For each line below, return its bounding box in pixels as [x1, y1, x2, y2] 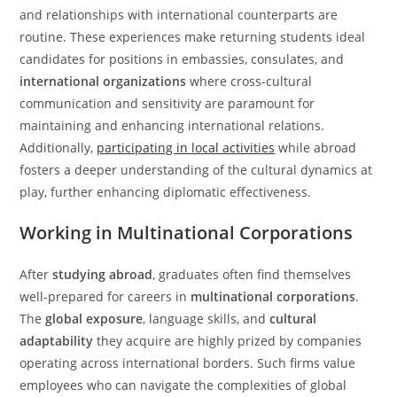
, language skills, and [143, 310, 270, 327]
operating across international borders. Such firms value [19, 354, 356, 371]
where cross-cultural [186, 73, 313, 90]
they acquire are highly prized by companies [93, 332, 362, 349]
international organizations [19, 73, 187, 90]
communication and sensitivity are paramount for [19, 95, 315, 112]
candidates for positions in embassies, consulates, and [19, 51, 345, 67]
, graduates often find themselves [152, 266, 352, 283]
